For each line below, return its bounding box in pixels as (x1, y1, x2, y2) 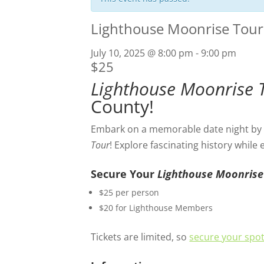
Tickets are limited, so (91, 230, 190, 243)
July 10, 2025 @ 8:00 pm (91, 47, 194, 60)
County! (91, 94, 154, 118)
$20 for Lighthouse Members (99, 202, 213, 213)
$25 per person (99, 187, 160, 198)
